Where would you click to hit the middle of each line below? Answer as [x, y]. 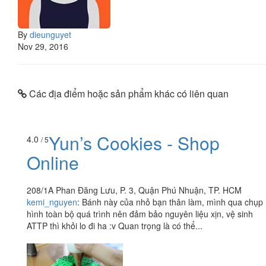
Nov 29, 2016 [43, 46]
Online [53, 163]
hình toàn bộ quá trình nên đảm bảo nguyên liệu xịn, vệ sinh [140, 214]
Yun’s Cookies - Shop [134, 143]
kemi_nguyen [52, 202]
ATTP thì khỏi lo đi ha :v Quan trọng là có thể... [115, 226]
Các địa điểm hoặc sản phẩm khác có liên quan [128, 93]
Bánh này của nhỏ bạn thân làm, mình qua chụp [172, 202]
